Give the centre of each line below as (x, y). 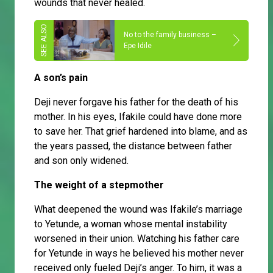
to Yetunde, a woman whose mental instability (131, 224)
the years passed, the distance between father (133, 146)
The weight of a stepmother (99, 185)
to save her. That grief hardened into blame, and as (141, 131)
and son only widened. (81, 160)
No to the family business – (170, 35)
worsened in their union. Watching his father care (137, 238)
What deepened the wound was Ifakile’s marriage (138, 209)
